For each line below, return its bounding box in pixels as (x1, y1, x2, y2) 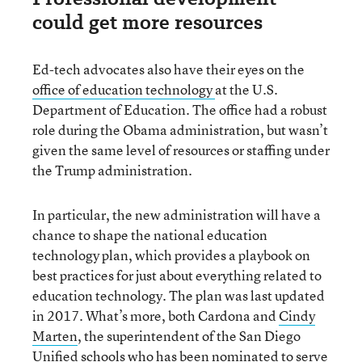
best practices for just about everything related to (32, 265, 322, 284)
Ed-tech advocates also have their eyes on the (32, 59, 305, 78)
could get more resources (32, 7, 263, 36)
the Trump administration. (32, 160, 192, 179)
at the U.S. (215, 79, 278, 99)
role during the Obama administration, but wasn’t (32, 120, 328, 139)
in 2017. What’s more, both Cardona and (32, 305, 279, 325)
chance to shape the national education (32, 225, 267, 244)
